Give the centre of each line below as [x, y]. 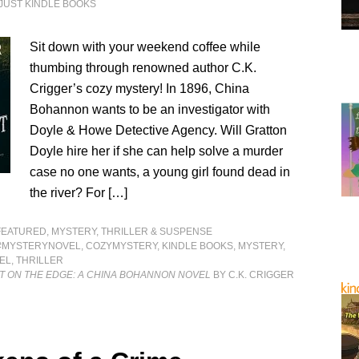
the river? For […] [79, 193]
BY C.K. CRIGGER [253, 275]
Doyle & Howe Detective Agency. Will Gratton [159, 130]
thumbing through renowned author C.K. [143, 68]
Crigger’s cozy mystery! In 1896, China [140, 89]
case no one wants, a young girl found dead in [160, 172]
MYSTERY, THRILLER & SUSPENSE [132, 232]
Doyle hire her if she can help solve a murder [157, 151]
